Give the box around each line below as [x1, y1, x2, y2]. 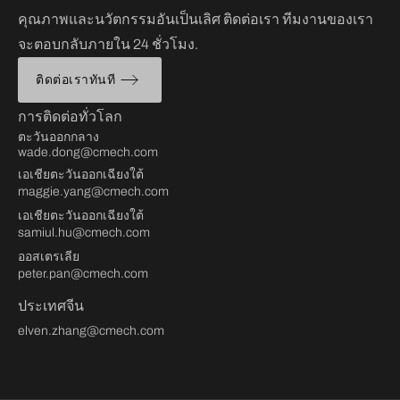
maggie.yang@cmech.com [18, 185, 169, 199]
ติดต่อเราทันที [36, 72, 115, 87]
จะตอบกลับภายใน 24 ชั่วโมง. [18, 37, 198, 52]
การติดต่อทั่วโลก [18, 109, 122, 125]
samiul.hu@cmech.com [18, 226, 150, 240]
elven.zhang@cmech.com [18, 324, 164, 338]
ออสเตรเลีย [18, 250, 79, 264]
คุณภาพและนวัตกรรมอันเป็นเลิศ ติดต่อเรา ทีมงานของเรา [18, 12, 373, 27]
